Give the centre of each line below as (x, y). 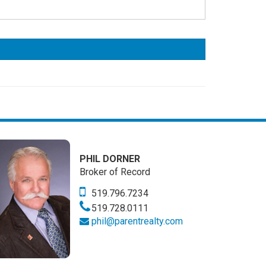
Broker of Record (115, 172)
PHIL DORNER (110, 159)
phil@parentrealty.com (137, 221)
